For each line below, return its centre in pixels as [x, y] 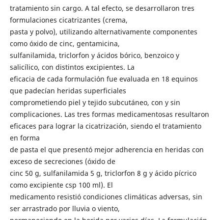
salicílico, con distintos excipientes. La [72, 67]
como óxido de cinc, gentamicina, [65, 43]
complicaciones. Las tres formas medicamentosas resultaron [109, 114]
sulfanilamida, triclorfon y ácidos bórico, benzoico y [94, 55]
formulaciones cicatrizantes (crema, [69, 20]
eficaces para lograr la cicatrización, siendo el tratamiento [105, 126]
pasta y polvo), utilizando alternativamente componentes [103, 31]
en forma [25, 137]
